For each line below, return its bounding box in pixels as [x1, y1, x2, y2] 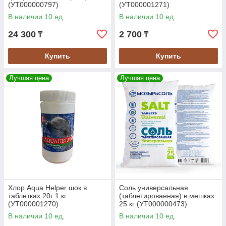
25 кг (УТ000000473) [119, 200, 187, 208]
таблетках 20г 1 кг [8, 192, 67, 200]
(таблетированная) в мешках [119, 192, 214, 200]
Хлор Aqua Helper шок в [8, 184, 87, 192]
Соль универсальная [119, 184, 188, 192]
